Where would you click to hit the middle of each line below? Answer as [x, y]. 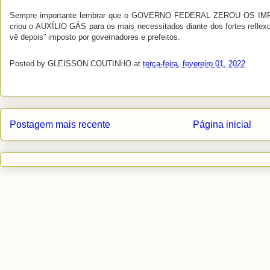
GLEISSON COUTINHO [89, 63]
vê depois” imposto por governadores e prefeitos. [95, 37]
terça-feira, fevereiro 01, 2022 [194, 63]
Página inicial [222, 124]
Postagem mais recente [60, 124]
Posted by [29, 63]
